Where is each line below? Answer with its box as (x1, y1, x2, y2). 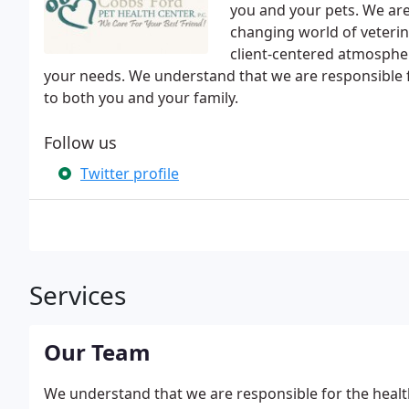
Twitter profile (80, 163, 179, 184)
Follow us (44, 131, 117, 153)
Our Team (44, 337, 151, 367)
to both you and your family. (44, 88, 238, 108)
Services (29, 278, 126, 312)
